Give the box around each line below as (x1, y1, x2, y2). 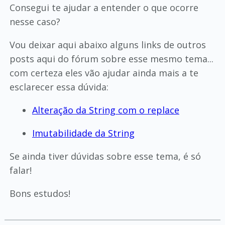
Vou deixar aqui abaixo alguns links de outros (9, 39, 206, 51)
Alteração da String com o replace (32, 104, 179, 117)
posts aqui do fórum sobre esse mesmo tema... (9, 53, 213, 65)
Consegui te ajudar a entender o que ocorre (9, 2, 198, 14)
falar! (9, 164, 32, 177)
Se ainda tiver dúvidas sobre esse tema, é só (9, 150, 201, 163)
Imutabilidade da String (32, 127, 135, 140)
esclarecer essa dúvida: (9, 81, 108, 93)
